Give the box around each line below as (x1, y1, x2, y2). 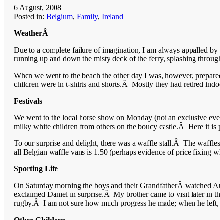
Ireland (102, 12, 123, 21)
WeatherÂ (14, 28, 50, 37)
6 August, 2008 (14, 3, 61, 12)
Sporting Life (14, 164, 58, 173)
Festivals (14, 96, 42, 105)
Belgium (46, 12, 73, 21)
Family (77, 12, 98, 21)
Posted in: (14, 12, 46, 21)
